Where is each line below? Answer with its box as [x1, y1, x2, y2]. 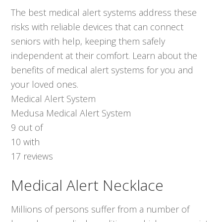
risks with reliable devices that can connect [11, 21, 184, 33]
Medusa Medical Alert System [11, 107, 131, 119]
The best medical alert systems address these [11, 6, 197, 19]
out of [16, 121, 43, 134]
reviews [21, 150, 54, 163]
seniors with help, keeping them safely [11, 35, 166, 48]
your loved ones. [11, 78, 79, 91]
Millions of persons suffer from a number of [11, 203, 190, 216]
